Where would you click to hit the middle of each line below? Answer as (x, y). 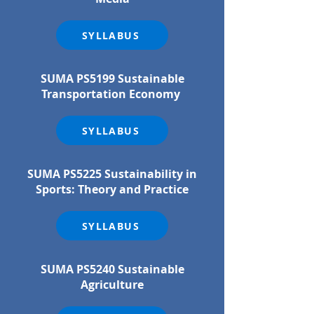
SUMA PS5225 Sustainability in (112, 174)
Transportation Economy (112, 94)
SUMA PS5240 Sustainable (112, 269)
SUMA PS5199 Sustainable (112, 78)
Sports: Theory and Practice (112, 189)
